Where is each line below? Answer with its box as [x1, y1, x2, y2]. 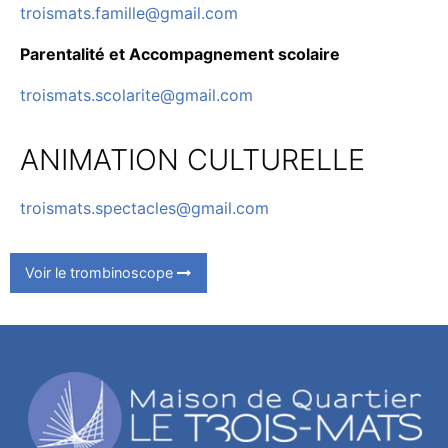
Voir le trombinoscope [25, 263, 178, 281]
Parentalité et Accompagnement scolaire [20, 43, 340, 64]
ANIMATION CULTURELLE [20, 141, 365, 177]
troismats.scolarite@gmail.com [20, 84, 253, 105]
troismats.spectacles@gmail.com [20, 197, 269, 218]
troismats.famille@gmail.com [20, 2, 238, 23]
